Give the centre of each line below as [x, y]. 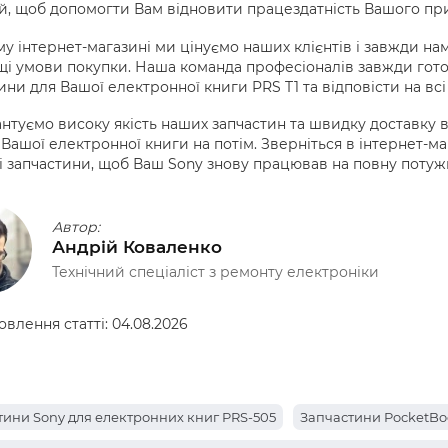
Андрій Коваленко [136, 246]
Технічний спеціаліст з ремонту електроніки [215, 271]
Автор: [75, 226]
